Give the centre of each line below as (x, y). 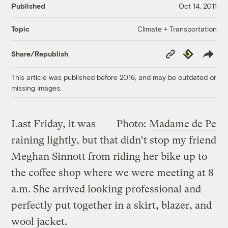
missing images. (37, 88)
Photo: (132, 124)
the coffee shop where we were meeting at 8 (113, 173)
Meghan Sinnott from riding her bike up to (109, 156)
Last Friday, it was (54, 124)
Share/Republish (40, 54)
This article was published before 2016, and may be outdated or (114, 77)
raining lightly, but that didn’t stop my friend (114, 140)
